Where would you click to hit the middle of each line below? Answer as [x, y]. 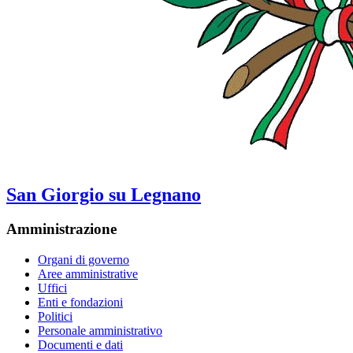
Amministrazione [61, 229]
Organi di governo [84, 260]
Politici [55, 317]
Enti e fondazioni [80, 303]
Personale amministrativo [100, 331]
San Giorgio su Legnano [104, 194]
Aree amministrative [88, 274]
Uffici [52, 288]
